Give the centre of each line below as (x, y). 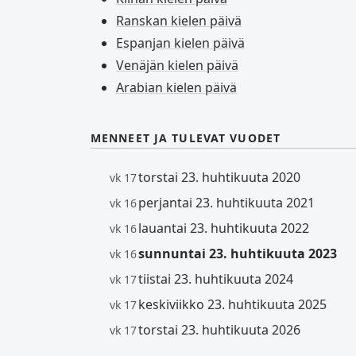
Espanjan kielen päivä (180, 43)
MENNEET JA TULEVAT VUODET (186, 138)
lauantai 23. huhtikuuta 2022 (224, 228)
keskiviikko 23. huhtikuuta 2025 (232, 304)
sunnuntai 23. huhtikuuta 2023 (238, 253)
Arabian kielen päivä (176, 87)
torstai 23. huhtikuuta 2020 (219, 177)
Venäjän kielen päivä (177, 65)
